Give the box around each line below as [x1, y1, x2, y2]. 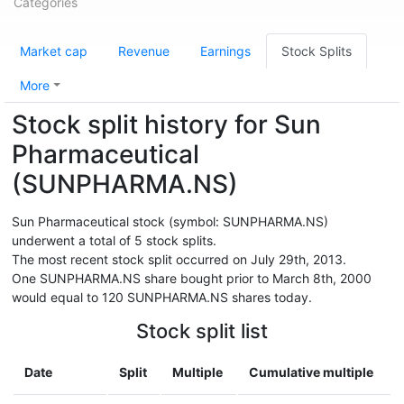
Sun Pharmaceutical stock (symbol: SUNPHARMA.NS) [12, 214, 328, 229]
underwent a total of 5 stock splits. [12, 233, 216, 248]
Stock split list [136, 319, 268, 343]
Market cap [20, 43, 87, 59]
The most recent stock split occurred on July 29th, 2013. [12, 252, 346, 267]
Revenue [118, 43, 170, 59]
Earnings [200, 43, 251, 59]
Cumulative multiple [249, 364, 373, 380]
